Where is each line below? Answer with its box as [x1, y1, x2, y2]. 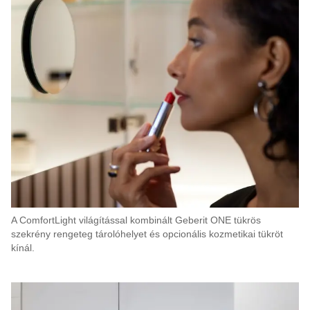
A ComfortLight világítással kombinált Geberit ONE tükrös [11, 215, 261, 226]
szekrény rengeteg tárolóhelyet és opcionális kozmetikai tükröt [11, 228, 283, 239]
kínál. [11, 242, 35, 253]
